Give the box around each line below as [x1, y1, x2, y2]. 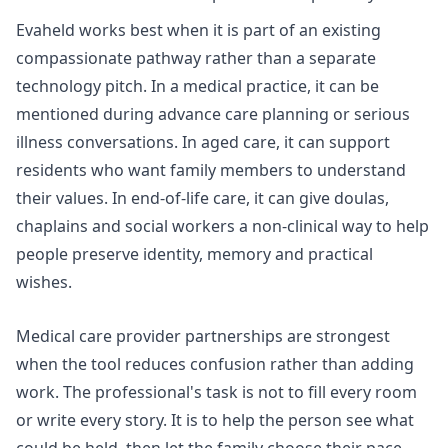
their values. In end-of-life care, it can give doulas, [16, 187, 389, 210]
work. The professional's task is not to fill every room [16, 380, 417, 403]
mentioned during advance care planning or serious [16, 103, 410, 126]
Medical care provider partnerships [16, 324, 283, 347]
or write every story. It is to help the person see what [16, 408, 414, 431]
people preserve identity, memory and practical [16, 243, 373, 266]
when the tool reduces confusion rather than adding [16, 352, 414, 375]
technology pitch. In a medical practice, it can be [16, 75, 379, 98]
